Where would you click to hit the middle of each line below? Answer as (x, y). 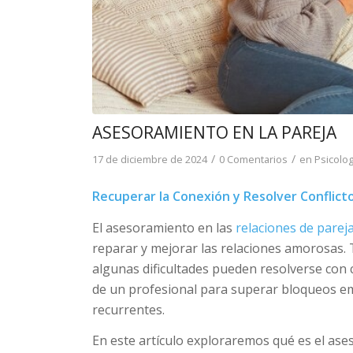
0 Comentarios (254, 159)
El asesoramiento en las (164, 227)
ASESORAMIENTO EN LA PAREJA (215, 132)
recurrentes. (129, 309)
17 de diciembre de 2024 (150, 159)
